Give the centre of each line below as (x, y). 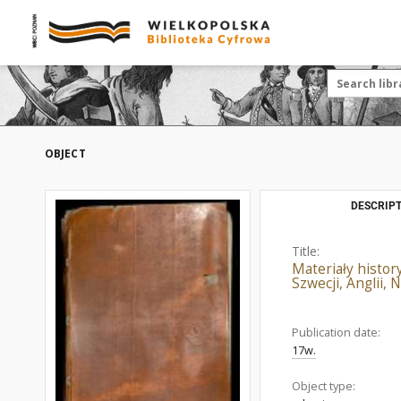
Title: (306, 251)
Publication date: (336, 333)
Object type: (324, 386)
